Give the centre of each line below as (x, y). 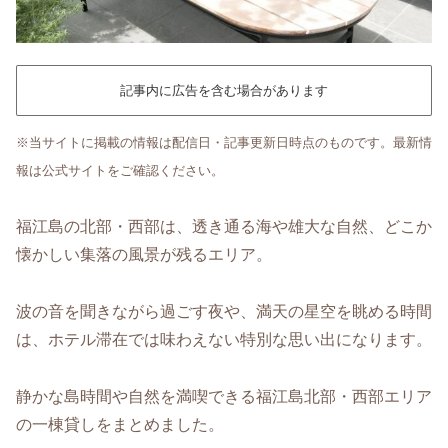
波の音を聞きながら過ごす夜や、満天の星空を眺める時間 (224, 312)
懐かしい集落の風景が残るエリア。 (144, 255)
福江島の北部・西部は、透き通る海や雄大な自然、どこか (224, 227)
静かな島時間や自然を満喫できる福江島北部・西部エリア (224, 396)
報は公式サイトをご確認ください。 (120, 171)
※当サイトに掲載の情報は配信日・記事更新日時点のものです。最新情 (224, 143)
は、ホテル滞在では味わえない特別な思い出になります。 (224, 340)
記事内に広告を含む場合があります (224, 90)
